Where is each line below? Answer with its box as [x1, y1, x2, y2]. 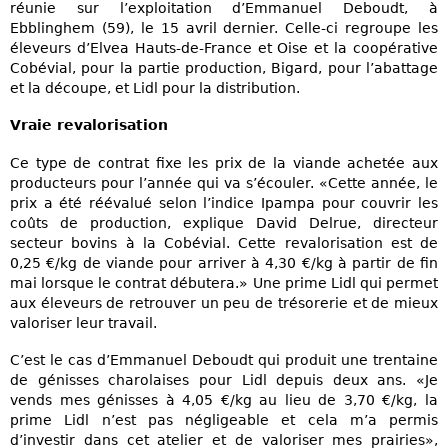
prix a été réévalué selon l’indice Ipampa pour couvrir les [10, 194, 438, 211]
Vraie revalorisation [10, 117, 168, 134]
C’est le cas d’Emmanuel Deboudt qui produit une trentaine [10, 351, 438, 368]
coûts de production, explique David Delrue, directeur [10, 214, 438, 231]
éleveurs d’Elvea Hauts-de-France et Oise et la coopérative [10, 40, 438, 57]
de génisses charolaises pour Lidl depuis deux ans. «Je [10, 371, 438, 388]
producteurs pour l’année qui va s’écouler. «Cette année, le [10, 174, 438, 191]
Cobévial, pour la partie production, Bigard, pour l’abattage [10, 60, 438, 77]
